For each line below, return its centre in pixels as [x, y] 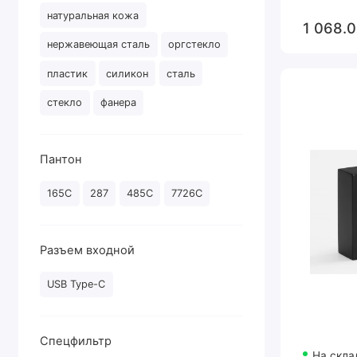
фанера [119, 103]
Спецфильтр [76, 341]
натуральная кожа [93, 15]
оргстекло [195, 45]
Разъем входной [88, 250]
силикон [127, 73]
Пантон [61, 159]
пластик [68, 73]
